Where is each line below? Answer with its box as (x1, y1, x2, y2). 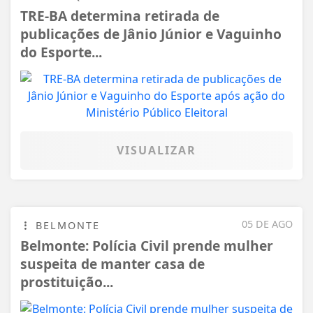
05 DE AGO (242, 217, 293, 231)
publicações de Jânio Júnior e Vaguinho (20, 24, 282, 43)
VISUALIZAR (117, 142, 196, 158)
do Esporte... (20, 42, 102, 61)
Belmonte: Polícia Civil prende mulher (20, 235, 273, 255)
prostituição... (20, 272, 113, 291)
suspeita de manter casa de (20, 254, 205, 273)
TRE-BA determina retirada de (20, 6, 219, 25)
